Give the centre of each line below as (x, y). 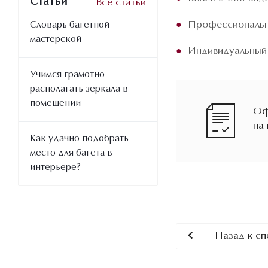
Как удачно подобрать (79, 139)
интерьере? (55, 167)
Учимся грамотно (67, 75)
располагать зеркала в (79, 89)
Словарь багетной (70, 25)
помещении (55, 103)
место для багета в (71, 153)
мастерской (56, 39)
